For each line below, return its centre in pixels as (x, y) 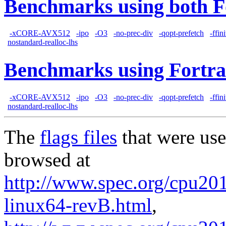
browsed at (47, 159)
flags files (78, 137)
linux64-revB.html (78, 205)
